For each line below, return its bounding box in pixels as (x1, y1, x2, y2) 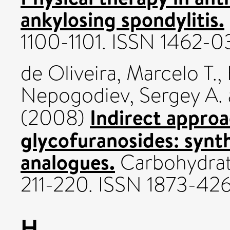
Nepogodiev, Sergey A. (21, 80, 223, 110)
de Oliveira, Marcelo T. (21, 58, 217, 88)
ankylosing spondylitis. (21, 4, 224, 33)
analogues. (21, 147, 115, 176)
